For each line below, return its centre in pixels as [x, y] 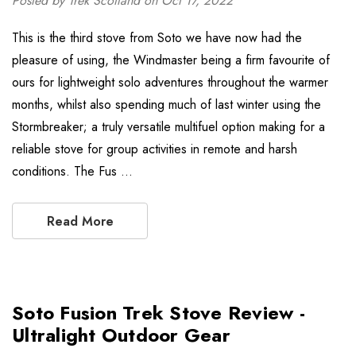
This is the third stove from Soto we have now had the [157, 38]
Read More [80, 221]
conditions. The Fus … [72, 171]
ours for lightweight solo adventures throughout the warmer [170, 82]
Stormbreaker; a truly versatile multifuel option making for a [168, 127]
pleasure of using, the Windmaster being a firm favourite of [171, 60]
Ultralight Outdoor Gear [121, 335]
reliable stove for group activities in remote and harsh [155, 149]
